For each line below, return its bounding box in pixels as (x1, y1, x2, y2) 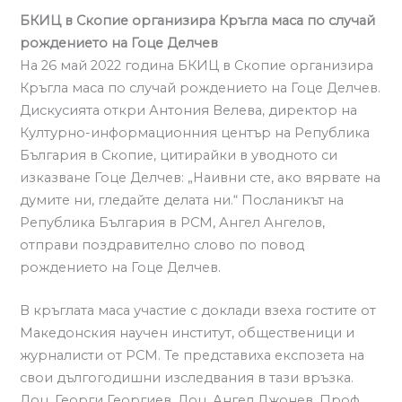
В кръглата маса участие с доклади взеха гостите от (20, 301, 377, 319)
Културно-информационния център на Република (20, 124, 371, 141)
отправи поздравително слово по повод (20, 236, 305, 253)
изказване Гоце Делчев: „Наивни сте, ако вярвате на (20, 169, 381, 186)
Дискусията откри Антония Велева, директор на (20, 101, 358, 118)
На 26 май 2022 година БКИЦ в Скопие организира (20, 57, 374, 74)
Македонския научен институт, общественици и (20, 324, 355, 341)
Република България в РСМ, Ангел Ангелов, (20, 214, 326, 231)
